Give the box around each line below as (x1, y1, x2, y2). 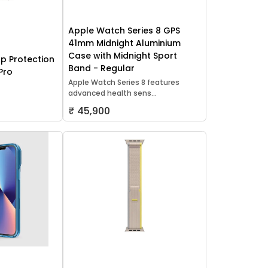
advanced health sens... (68, 88, 157, 99)
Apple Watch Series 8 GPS (68, 25, 180, 37)
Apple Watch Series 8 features (68, 77, 179, 88)
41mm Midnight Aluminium (68, 37, 181, 50)
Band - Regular (68, 62, 135, 75)
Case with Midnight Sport (68, 50, 177, 62)
